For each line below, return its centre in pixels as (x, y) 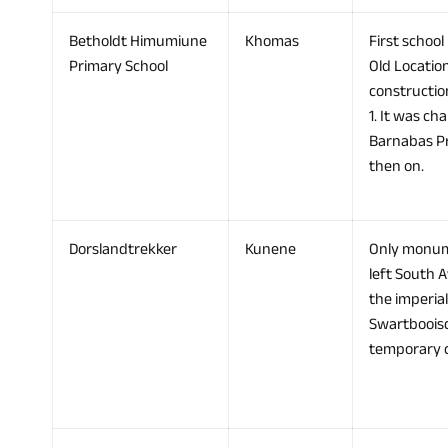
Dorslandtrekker (123, 249)
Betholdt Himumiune (138, 41)
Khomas (272, 41)
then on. (396, 166)
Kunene (270, 249)
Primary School (118, 66)
